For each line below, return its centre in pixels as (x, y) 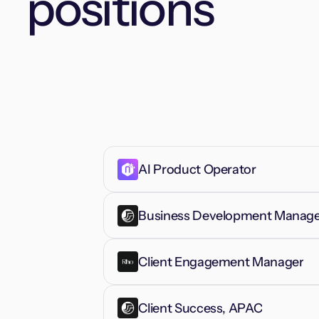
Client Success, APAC (200, 308)
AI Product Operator (197, 170)
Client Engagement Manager (221, 262)
